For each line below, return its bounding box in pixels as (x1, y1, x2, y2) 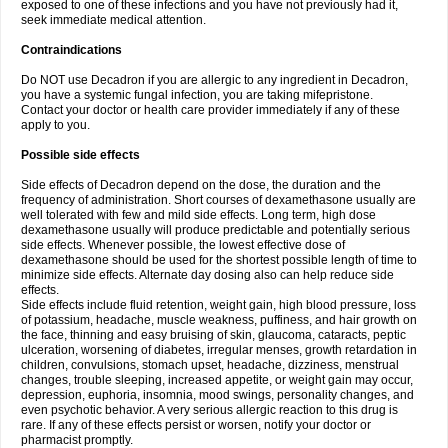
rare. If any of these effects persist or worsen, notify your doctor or (21, 418, 371, 432)
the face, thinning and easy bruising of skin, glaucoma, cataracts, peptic (21, 328, 406, 342)
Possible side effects (21, 148, 140, 162)
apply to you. (21, 118, 90, 132)
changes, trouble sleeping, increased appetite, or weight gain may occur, (21, 373, 413, 387)
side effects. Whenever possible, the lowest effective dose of (21, 238, 345, 252)
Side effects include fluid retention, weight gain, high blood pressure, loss (21, 298, 416, 312)
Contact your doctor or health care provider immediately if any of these (21, 103, 400, 117)
